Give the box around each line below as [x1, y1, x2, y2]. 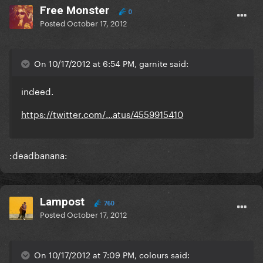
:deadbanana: [9, 147, 68, 162]
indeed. [21, 83, 53, 98]
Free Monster [40, 4, 109, 18]
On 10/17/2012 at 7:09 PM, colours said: [32, 248, 190, 261]
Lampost [40, 195, 85, 209]
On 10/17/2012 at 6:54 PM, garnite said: [32, 56, 188, 70]
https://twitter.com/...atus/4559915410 [21, 106, 183, 121]
